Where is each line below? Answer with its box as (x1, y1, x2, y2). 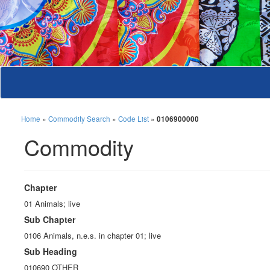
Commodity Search (48, 114, 110, 124)
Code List (118, 114, 149, 124)
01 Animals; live (24, 198, 80, 210)
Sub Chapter (24, 213, 75, 226)
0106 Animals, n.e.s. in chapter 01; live (24, 230, 161, 242)
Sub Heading (24, 245, 77, 258)
